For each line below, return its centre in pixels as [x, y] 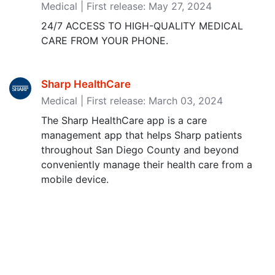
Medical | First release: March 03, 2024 [132, 101]
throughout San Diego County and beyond [140, 150]
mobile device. [75, 179]
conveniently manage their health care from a [147, 165]
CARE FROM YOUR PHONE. [105, 41]
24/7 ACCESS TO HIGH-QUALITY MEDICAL [142, 26]
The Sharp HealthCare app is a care [124, 120]
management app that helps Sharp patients [141, 135]
